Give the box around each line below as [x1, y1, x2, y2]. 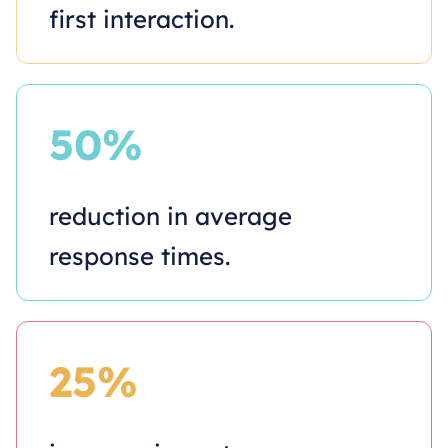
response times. [49, 240, 230, 271]
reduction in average [49, 200, 292, 231]
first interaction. [49, 3, 234, 34]
